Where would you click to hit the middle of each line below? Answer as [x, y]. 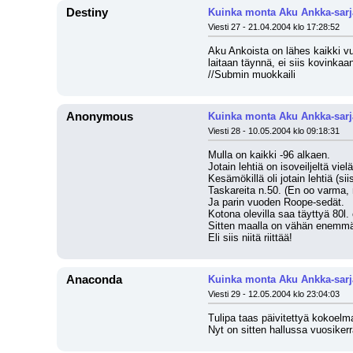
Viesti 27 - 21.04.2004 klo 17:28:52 [274, 27]
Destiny [87, 13]
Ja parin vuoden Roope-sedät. [278, 202]
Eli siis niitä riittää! [250, 238]
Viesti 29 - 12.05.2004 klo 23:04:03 [274, 294]
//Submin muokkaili [252, 74]
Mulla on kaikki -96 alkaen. [269, 155]
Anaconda [94, 280]
